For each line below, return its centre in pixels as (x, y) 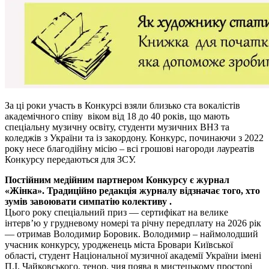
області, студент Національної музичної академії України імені (133, 255)
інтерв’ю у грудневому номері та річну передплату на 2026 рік (133, 223)
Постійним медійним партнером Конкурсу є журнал (117, 180)
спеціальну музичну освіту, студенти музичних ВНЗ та (117, 127)
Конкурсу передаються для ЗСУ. (70, 159)
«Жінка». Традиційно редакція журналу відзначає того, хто (132, 190)
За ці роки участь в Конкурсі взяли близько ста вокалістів (122, 105)
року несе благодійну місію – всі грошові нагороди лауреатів (130, 148)
